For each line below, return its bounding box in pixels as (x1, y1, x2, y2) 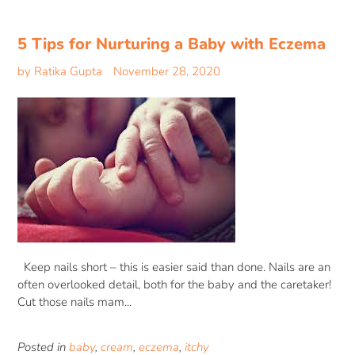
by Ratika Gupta (17, 63, 102, 80)
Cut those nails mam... (17, 294, 132, 311)
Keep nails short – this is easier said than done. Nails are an (17, 259, 330, 276)
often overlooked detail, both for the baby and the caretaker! (17, 277, 331, 293)
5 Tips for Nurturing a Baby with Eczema (17, 33, 326, 55)
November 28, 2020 (113, 63, 220, 80)
